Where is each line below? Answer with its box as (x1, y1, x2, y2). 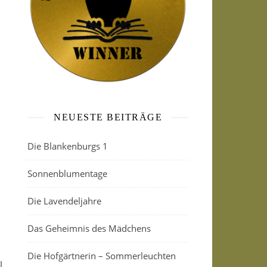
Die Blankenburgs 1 (27, 140, 108, 152)
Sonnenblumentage (27, 167, 107, 179)
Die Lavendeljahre (27, 195, 101, 207)
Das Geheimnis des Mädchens (27, 222, 151, 234)
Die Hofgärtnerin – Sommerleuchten (27, 250, 176, 262)
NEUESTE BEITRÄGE (54, 112, 162, 122)
